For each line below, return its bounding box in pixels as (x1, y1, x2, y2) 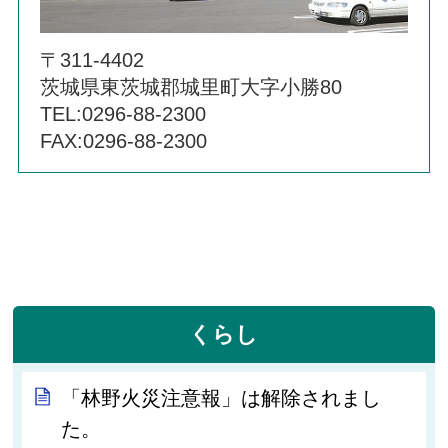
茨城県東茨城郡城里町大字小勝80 (40, 75, 343, 98)
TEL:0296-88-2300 (40, 102, 207, 125)
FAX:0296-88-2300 (40, 129, 208, 152)
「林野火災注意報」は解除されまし (61, 386, 382, 409)
